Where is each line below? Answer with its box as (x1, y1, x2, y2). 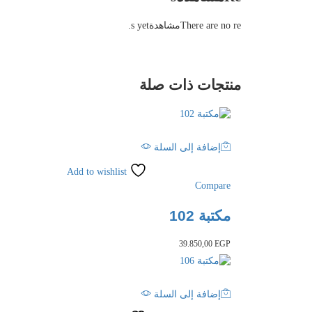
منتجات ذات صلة (139, 76, 241, 93)
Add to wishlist (67, 166, 127, 178)
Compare (195, 180, 231, 192)
